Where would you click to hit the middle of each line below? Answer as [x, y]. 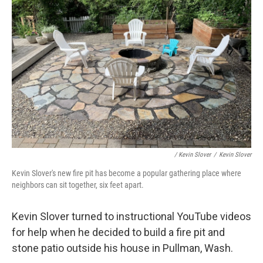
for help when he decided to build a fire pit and [118, 232]
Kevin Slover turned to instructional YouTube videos [131, 216]
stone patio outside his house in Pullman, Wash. [122, 248]
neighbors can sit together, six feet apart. [78, 185]
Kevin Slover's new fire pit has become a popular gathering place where [127, 173]
